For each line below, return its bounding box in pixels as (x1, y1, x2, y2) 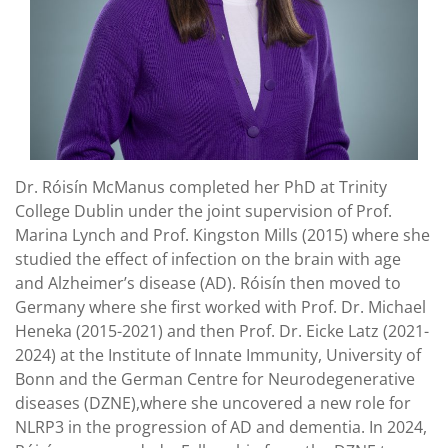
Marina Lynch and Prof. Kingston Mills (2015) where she (15, 224, 430, 247)
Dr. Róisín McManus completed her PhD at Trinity (15, 176, 387, 199)
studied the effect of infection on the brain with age (15, 248, 401, 271)
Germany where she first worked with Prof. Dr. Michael (15, 296, 426, 319)
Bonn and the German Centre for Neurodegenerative (15, 368, 415, 391)
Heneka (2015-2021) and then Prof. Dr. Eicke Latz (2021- (15, 320, 429, 343)
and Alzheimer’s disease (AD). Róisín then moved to (15, 272, 401, 295)
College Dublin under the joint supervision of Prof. (15, 200, 392, 223)
